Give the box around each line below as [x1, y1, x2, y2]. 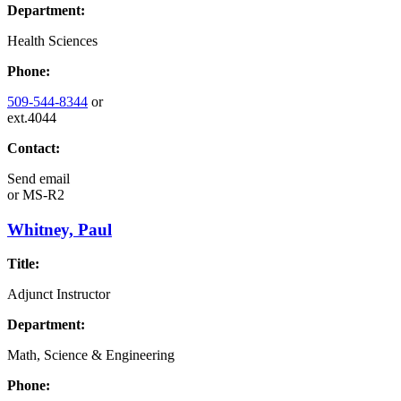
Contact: [7, 140, 60, 156]
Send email [7, 170, 70, 186]
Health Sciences [7, 32, 98, 48]
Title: [7, 256, 39, 272]
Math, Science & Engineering [7, 347, 175, 363]
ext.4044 [7, 109, 56, 125]
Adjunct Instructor [7, 286, 110, 303]
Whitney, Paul [7, 219, 112, 239]
